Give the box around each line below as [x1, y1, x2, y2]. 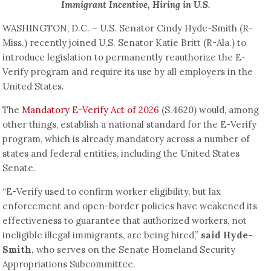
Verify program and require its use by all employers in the [2, 65, 253, 77]
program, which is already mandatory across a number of [2, 132, 250, 145]
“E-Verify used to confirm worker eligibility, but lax [2, 185, 221, 197]
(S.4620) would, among [159, 103, 260, 116]
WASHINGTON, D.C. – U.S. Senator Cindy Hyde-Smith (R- [2, 22, 253, 34]
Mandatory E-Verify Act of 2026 [22, 103, 160, 116]
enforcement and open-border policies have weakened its [2, 200, 258, 212]
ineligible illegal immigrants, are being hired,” [2, 229, 201, 241]
